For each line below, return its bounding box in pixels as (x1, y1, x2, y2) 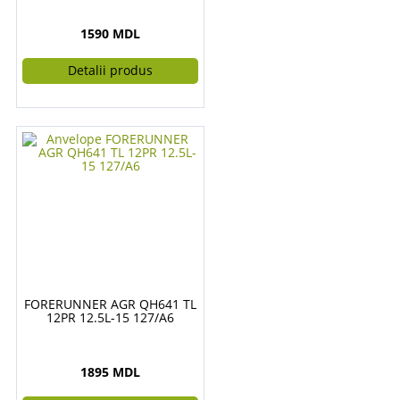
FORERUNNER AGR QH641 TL (24, 296, 196, 312)
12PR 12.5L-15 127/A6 (46, 309, 174, 326)
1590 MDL (80, 25, 140, 42)
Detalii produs (68, 62, 153, 79)
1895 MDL (80, 363, 140, 380)
